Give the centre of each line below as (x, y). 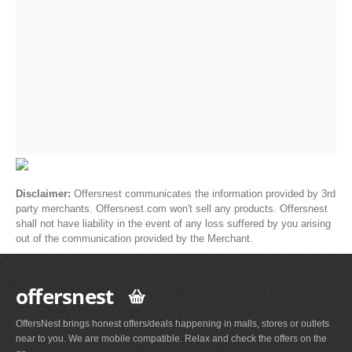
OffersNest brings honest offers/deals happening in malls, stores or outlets (172, 323)
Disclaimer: (45, 194)
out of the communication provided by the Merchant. (134, 239)
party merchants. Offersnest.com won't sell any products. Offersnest (172, 209)
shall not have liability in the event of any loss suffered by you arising (173, 224)
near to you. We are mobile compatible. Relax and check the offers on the (171, 338)
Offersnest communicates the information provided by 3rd (205, 194)
